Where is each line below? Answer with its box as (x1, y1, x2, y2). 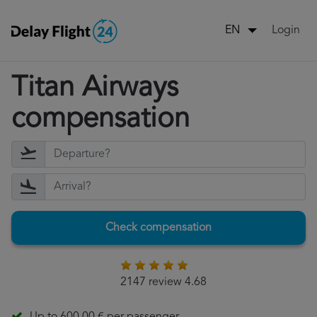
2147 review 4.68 (120, 277, 207, 289)
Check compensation (105, 222, 212, 234)
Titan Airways (11, 74, 178, 103)
